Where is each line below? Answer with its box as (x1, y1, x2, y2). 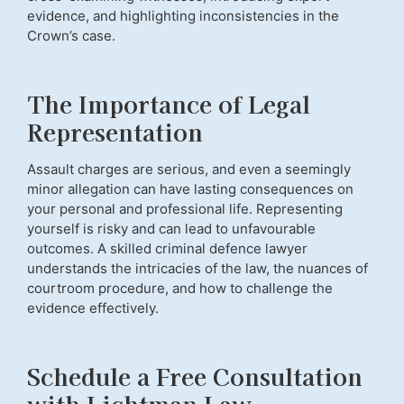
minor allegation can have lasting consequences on (27, 179, 353, 197)
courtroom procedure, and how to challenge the (27, 279, 333, 297)
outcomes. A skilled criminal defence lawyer (27, 239, 308, 257)
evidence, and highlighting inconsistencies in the (27, 6, 339, 24)
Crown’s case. (27, 26, 115, 44)
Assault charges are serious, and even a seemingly (27, 160, 351, 178)
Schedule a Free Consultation (27, 358, 363, 392)
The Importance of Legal (27, 86, 310, 120)
